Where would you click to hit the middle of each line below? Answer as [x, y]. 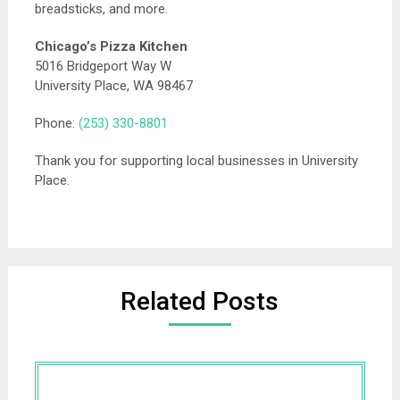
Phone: [56, 123]
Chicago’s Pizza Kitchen [111, 46]
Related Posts [200, 301]
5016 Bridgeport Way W [103, 66]
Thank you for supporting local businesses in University [196, 161]
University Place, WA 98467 [113, 86]
